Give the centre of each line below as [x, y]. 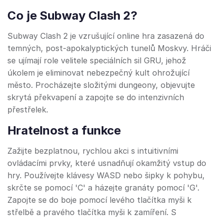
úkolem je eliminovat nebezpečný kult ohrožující [98, 73]
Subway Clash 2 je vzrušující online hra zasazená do [106, 36]
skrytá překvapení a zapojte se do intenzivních [96, 97]
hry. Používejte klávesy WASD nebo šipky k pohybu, [106, 176]
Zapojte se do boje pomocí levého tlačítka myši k [99, 200]
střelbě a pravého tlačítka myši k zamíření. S [92, 212]
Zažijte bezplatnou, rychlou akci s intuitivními [93, 151]
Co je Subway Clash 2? [72, 16]
